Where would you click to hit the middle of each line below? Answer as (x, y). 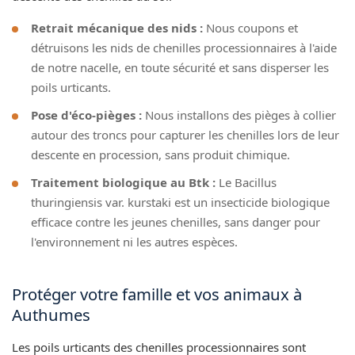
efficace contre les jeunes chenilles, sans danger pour (176, 221)
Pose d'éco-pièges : (86, 115)
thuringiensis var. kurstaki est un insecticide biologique (180, 202)
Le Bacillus (246, 182)
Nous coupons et (250, 27)
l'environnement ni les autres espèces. (134, 241)
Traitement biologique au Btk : (123, 182)
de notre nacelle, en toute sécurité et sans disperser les (180, 67)
